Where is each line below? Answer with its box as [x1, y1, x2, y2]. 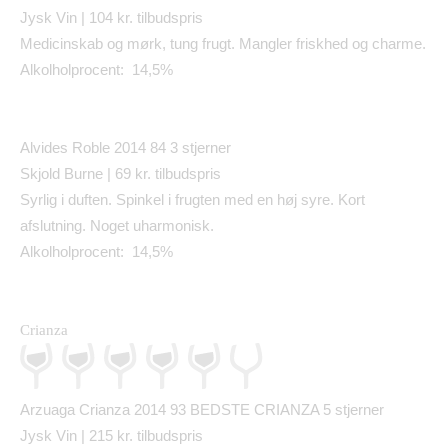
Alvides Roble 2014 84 [20, 139, 170, 157]
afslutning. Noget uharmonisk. [20, 217, 214, 235]
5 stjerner [323, 401, 384, 419]
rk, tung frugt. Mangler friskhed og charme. [149, 35, 426, 53]
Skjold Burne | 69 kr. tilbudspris [20, 165, 221, 183]
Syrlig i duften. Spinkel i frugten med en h [20, 191, 285, 209]
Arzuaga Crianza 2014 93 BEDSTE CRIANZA [20, 401, 323, 419]
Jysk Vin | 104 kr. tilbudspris [20, 9, 203, 27]
